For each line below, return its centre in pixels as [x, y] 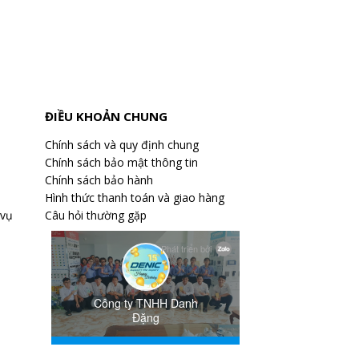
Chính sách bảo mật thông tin [122, 162]
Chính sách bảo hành [99, 180]
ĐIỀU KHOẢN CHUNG [107, 116]
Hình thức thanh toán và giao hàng [135, 198]
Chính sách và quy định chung [122, 145]
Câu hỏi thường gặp [96, 215]
